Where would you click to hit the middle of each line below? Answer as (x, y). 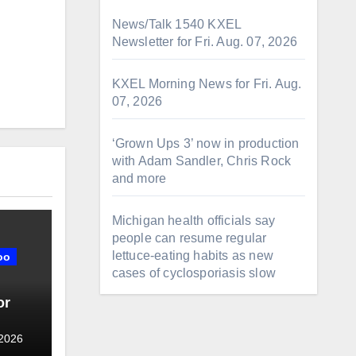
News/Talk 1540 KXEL (176, 24)
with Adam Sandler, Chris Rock (201, 161)
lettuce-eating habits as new (193, 255)
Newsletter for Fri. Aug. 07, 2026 (205, 42)
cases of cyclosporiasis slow (194, 273)
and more (139, 178)
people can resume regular (189, 238)
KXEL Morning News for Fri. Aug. (207, 84)
